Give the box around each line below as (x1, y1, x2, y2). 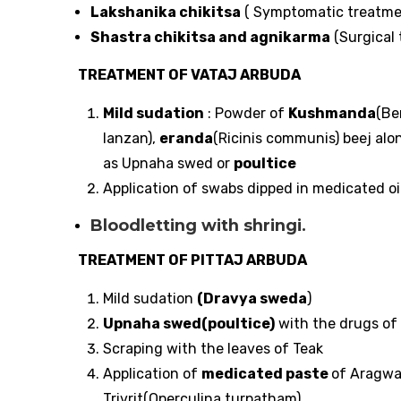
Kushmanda (288, 104, 376, 122)
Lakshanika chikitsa (90, 3, 241, 21)
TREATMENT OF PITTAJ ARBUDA (78, 251, 307, 269)
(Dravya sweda (197, 289, 307, 307)
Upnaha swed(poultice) (103, 314, 275, 332)
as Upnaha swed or (103, 154, 234, 172)
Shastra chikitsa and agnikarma (90, 28, 330, 46)
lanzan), (103, 129, 159, 147)
